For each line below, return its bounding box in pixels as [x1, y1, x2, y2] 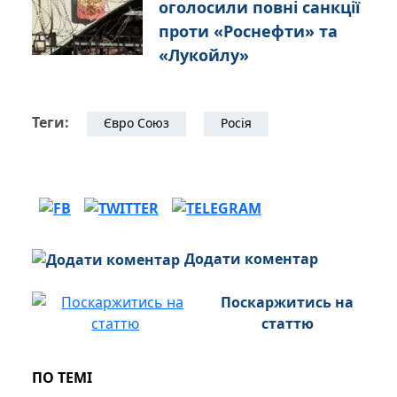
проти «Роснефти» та [159, 20, 338, 43]
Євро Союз [104, 114, 169, 132]
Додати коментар [184, 249, 318, 269]
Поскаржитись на [221, 292, 354, 312]
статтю [261, 314, 314, 333]
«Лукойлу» [159, 44, 249, 66]
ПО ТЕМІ [32, 368, 92, 387]
